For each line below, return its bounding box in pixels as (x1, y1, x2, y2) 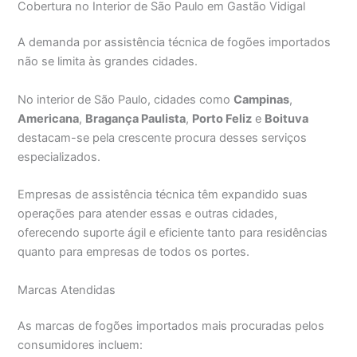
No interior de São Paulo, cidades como (18, 92, 234, 107)
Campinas (233, 92, 290, 107)
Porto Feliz (192, 111, 253, 126)
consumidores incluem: (18, 338, 143, 353)
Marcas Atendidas (18, 282, 116, 297)
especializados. (18, 149, 101, 164)
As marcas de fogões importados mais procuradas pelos (18, 319, 325, 334)
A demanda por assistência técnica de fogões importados (18, 35, 331, 50)
